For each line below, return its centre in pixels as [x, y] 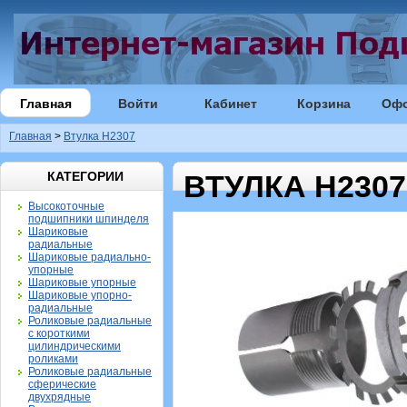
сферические [62, 384]
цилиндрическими [74, 346]
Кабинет [231, 104]
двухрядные [60, 397]
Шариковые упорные [82, 283]
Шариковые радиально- [89, 257]
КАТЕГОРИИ [85, 176]
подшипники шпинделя [89, 219]
